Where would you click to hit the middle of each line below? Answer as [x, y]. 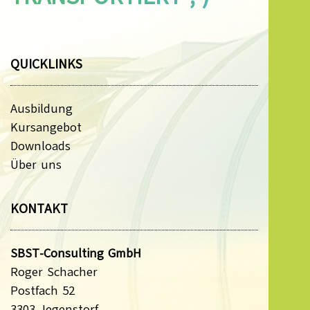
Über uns [36, 164]
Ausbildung [42, 108]
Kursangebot [46, 127]
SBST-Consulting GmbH [76, 253]
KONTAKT [39, 209]
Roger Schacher [54, 272]
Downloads [40, 146]
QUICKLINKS [46, 64]
